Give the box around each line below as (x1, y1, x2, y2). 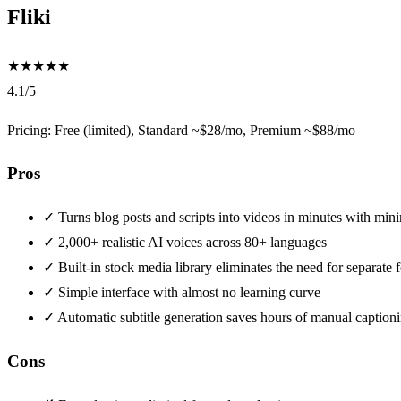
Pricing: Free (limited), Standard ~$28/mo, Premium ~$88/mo (7, 122, 355, 138)
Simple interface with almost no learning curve (58, 285, 320, 301)
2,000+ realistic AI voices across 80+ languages (58, 235, 327, 251)
